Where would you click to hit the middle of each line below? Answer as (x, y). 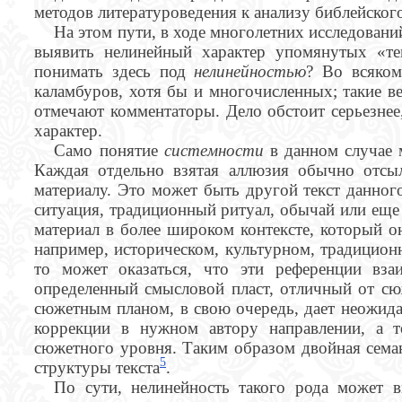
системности (217, 150)
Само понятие (109, 150)
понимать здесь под (114, 71)
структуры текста (97, 367)
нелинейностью (250, 71)
